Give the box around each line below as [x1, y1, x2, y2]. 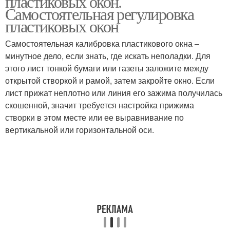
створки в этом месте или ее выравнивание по [5, 111, 184, 123]
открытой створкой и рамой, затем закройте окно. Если [5, 74, 215, 86]
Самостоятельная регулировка [5, 3, 194, 25]
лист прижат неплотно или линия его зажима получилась [5, 87, 222, 99]
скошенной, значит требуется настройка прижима [5, 99, 194, 111]
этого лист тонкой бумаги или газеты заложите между [5, 62, 208, 74]
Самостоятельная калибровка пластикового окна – [5, 37, 199, 49]
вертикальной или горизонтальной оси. [5, 124, 154, 136]
